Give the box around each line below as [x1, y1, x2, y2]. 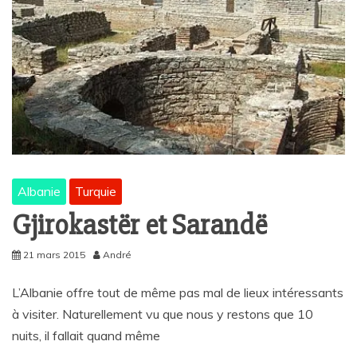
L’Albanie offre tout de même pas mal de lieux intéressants [12, 284, 343, 301]
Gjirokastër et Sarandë [12, 208, 267, 244]
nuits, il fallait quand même [12, 328, 160, 344]
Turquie [75, 183, 116, 200]
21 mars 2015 [23, 249, 85, 261]
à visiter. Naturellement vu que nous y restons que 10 [12, 306, 313, 323]
